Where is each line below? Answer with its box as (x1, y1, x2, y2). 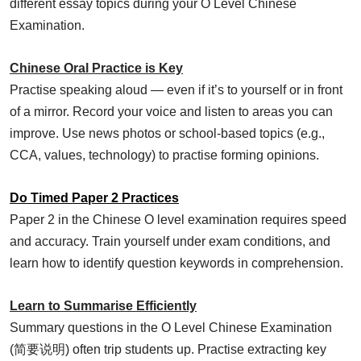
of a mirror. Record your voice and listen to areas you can (10, 105, 333, 119)
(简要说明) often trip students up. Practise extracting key (10, 342, 326, 357)
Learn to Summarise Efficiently (10, 299, 197, 313)
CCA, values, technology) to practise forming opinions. (10, 148, 319, 163)
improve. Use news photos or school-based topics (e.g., (10, 127, 325, 141)
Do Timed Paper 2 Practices (10, 191, 179, 205)
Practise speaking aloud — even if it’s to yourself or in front (10, 83, 342, 98)
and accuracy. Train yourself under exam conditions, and (10, 234, 330, 249)
